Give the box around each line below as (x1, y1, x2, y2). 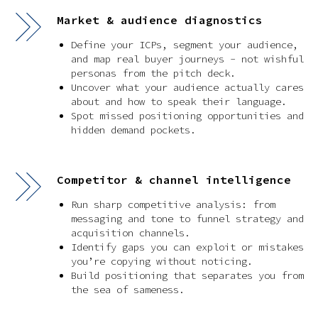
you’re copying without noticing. (71, 255, 253, 268)
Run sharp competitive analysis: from (71, 198, 275, 212)
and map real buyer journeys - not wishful (71, 53, 304, 66)
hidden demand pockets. (71, 124, 196, 137)
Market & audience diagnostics (57, 13, 263, 28)
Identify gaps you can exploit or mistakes (71, 241, 304, 254)
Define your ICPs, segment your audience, (71, 38, 298, 52)
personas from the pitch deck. (71, 67, 236, 80)
